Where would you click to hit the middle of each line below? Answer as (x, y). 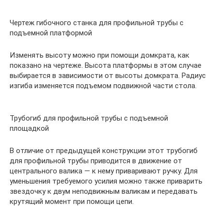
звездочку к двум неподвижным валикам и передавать (104, 191)
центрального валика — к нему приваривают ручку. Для (104, 171)
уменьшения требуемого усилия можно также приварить (106, 181)
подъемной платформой (51, 33)
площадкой (29, 128)
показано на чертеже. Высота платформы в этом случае (106, 65)
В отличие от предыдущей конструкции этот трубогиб (104, 151)
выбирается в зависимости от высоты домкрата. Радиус (108, 76)
